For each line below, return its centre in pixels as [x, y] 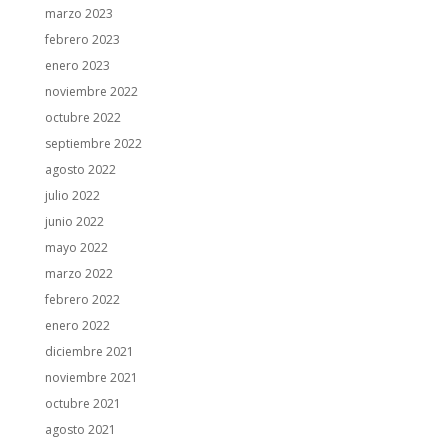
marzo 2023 [78, 13]
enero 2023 [77, 65]
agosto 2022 [80, 169]
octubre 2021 [82, 403]
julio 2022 [72, 195]
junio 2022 [74, 221]
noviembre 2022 [91, 91]
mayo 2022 [76, 247]
